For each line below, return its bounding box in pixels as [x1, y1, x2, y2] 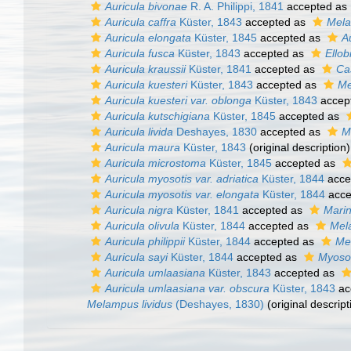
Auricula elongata [105, 31, 191, 44]
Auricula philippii [105, 235, 185, 248]
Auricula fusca [105, 47, 175, 60]
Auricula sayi [105, 251, 168, 263]
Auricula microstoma [105, 157, 206, 169]
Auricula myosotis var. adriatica [105, 172, 259, 185]
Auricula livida [105, 125, 173, 138]
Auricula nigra [105, 204, 173, 216]
